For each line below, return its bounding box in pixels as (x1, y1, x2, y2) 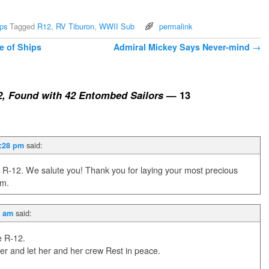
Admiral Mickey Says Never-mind (113, 40, 252, 53)
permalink (159, 20, 192, 32)
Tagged (10, 20, 35, 32)
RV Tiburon (56, 20, 94, 32)
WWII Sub (99, 20, 134, 32)
